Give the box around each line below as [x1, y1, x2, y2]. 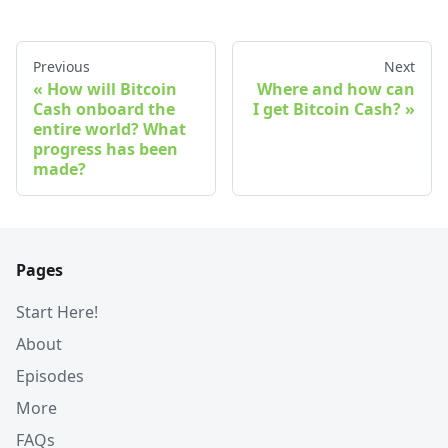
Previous [33, 56, 90, 76]
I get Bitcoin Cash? [253, 97, 401, 120]
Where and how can [257, 77, 415, 100]
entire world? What [33, 117, 186, 140]
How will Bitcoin [47, 77, 177, 100]
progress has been [33, 137, 178, 160]
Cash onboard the [33, 97, 175, 120]
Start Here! [16, 300, 98, 323]
